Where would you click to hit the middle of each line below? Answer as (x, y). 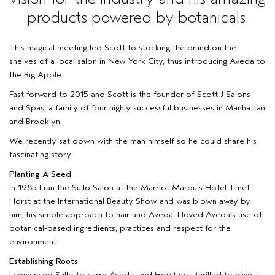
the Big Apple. (36, 75)
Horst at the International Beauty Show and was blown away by (130, 201)
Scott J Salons (224, 95)
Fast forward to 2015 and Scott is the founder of (103, 95)
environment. (34, 242)
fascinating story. (41, 155)
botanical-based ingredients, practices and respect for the (120, 228)
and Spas (27, 108)
